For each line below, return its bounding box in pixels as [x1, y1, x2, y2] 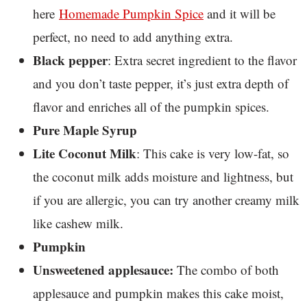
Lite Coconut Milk [33, 143, 136, 162]
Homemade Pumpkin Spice [59, 4, 204, 22]
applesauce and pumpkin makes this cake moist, [33, 284, 284, 302]
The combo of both [173, 260, 279, 278]
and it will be [204, 4, 275, 22]
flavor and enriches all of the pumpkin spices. [33, 97, 269, 115]
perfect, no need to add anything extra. [33, 27, 233, 45]
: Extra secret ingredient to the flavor [108, 51, 297, 69]
